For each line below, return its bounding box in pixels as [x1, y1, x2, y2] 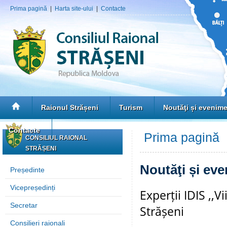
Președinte [10, 166, 45, 174]
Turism [119, 103, 142, 111]
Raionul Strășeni [41, 103, 98, 111]
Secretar [10, 201, 37, 209]
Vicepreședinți [10, 183, 55, 192]
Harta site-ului [55, 5, 93, 12]
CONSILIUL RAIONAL [25, 134, 87, 141]
